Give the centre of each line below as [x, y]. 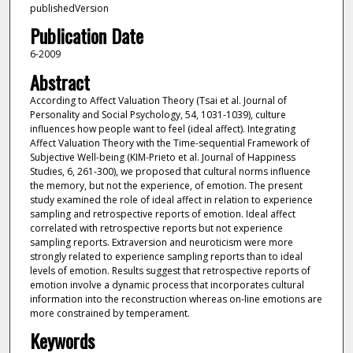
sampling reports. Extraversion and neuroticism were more [161, 242]
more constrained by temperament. [110, 313]
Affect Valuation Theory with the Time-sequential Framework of [169, 143]
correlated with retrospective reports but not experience [156, 228]
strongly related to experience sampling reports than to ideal [166, 256]
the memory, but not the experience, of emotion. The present [166, 185]
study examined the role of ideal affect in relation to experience [171, 199]
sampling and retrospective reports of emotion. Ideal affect [162, 214]
